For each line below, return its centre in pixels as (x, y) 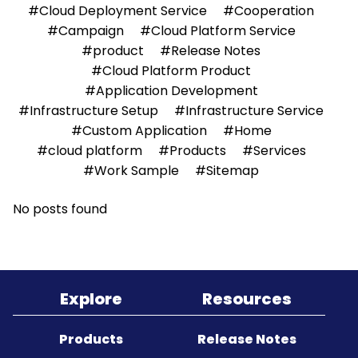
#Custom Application (139, 131)
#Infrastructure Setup (88, 111)
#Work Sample (131, 171)
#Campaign (85, 31)
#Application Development (171, 91)
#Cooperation (268, 11)
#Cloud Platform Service (217, 31)
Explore (91, 299)
